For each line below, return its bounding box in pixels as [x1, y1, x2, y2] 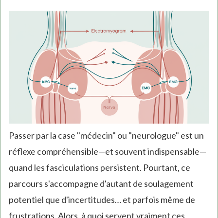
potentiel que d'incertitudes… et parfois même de [8, 194, 195, 205]
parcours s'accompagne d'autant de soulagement [8, 178, 194, 189]
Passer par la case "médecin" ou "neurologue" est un [8, 129, 204, 141]
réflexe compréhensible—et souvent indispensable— [8, 145, 206, 157]
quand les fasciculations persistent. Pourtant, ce [8, 162, 190, 173]
